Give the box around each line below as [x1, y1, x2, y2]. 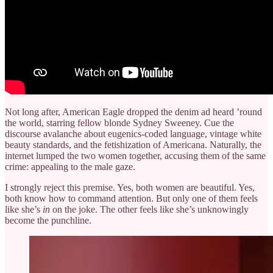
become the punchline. [5, 214, 91, 225]
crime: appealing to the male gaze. [5, 161, 135, 172]
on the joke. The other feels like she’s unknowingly [50, 204, 249, 214]
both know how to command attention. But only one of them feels [5, 193, 258, 204]
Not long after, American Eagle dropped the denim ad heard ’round [5, 106, 262, 117]
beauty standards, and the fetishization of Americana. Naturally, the [5, 139, 261, 150]
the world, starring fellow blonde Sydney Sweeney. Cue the [5, 117, 234, 128]
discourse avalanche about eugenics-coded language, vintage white [5, 128, 261, 139]
